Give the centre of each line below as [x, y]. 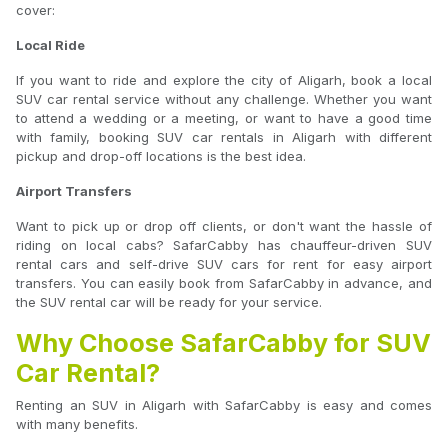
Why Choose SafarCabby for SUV [223, 343]
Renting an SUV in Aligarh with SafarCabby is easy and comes [224, 405]
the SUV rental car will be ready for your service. [169, 302]
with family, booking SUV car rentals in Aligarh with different [224, 137]
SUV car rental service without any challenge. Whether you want [224, 99]
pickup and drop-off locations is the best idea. [161, 156]
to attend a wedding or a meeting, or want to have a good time [224, 118]
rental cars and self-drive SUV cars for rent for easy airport [224, 264]
